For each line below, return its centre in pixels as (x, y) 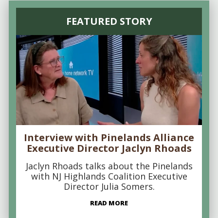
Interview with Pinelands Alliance (109, 138)
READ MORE (109, 203)
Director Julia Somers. (109, 187)
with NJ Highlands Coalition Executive (109, 176)
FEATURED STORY (109, 21)
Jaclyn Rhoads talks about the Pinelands (109, 166)
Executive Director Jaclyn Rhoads (109, 148)
